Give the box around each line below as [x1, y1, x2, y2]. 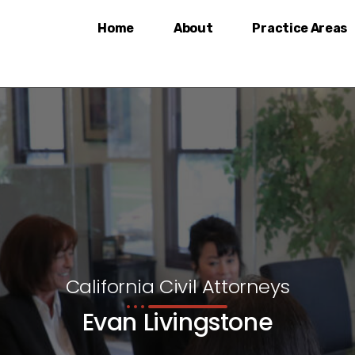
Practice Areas [252, 20, 347, 36]
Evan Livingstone [82, 306, 273, 339]
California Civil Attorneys [65, 273, 290, 300]
